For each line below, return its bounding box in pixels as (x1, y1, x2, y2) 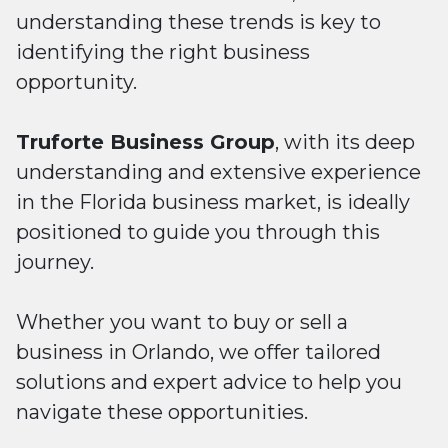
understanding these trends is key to (16, 10, 381, 34)
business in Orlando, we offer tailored (16, 340, 381, 364)
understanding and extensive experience (16, 160, 421, 184)
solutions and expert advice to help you (16, 370, 402, 394)
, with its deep (275, 130, 415, 154)
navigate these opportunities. (16, 400, 313, 424)
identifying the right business (16, 40, 310, 64)
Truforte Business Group (16, 130, 275, 154)
